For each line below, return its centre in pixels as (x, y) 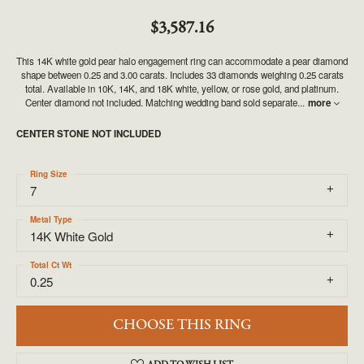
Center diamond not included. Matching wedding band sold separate (161, 102)
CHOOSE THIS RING (182, 326)
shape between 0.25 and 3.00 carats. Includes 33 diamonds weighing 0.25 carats (182, 75)
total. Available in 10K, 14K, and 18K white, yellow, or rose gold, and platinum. (182, 89)
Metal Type (51, 219)
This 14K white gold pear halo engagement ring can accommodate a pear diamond (182, 61)
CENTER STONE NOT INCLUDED (89, 134)
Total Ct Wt (51, 265)
